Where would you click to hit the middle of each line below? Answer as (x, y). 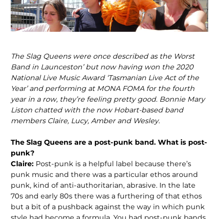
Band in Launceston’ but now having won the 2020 (102, 67)
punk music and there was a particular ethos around (105, 174)
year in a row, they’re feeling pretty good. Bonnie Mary (108, 99)
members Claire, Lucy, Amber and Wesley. (86, 121)
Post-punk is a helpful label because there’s (113, 164)
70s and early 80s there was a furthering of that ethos (107, 196)
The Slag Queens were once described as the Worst (103, 56)
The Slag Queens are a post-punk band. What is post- (109, 142)
